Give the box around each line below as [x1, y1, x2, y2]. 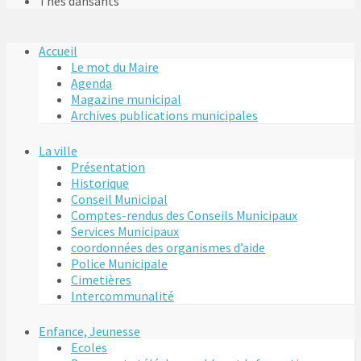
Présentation [71, 159, 145, 176]
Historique [71, 175, 129, 192]
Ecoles [71, 339, 107, 356]
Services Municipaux [71, 223, 179, 240]
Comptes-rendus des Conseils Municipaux [71, 207, 297, 224]
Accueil [39, 43, 77, 60]
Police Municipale [71, 255, 168, 272]
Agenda [71, 75, 112, 92]
